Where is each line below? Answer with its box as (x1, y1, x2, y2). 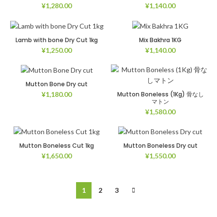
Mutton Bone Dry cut (26, 80, 88, 89)
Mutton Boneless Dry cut (123, 141, 198, 150)
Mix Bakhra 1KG (139, 35, 182, 44)
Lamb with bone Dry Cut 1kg (15, 35, 98, 44)
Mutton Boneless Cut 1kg (19, 141, 94, 150)
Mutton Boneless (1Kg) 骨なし (117, 90, 204, 98)
